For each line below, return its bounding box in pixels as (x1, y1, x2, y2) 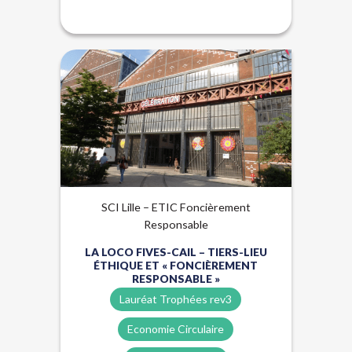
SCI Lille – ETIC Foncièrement (101, 200, 251, 214)
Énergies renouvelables (146, 67, 245, 77)
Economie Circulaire (127, 322, 225, 335)
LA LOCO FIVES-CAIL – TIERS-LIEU (84, 244, 267, 258)
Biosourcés (71, 67, 119, 77)
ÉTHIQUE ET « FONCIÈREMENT (93, 258, 258, 272)
